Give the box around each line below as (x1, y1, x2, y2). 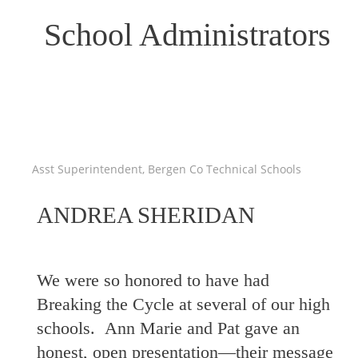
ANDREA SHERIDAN (36, 202, 255, 228)
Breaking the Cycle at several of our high (37, 294, 330, 314)
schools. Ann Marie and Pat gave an (37, 318, 300, 338)
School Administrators (43, 17, 331, 53)
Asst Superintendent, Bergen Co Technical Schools (32, 161, 301, 177)
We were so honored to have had (37, 270, 269, 290)
